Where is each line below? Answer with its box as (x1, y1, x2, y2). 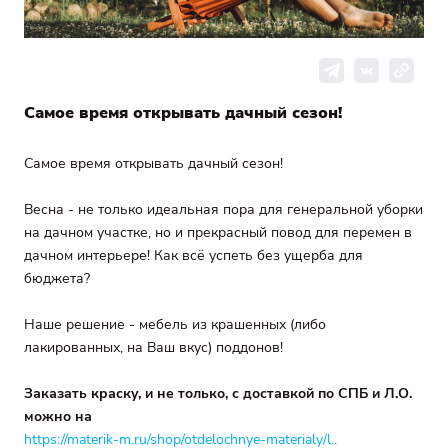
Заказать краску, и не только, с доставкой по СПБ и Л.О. (24, 384, 412, 403)
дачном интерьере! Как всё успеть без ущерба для (24, 246, 363, 265)
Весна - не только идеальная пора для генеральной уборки (24, 200, 423, 219)
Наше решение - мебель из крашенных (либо (24, 315, 326, 334)
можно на (24, 407, 92, 426)
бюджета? (24, 269, 90, 288)
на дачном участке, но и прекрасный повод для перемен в (24, 223, 412, 242)
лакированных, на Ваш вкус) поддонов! (24, 338, 283, 357)
